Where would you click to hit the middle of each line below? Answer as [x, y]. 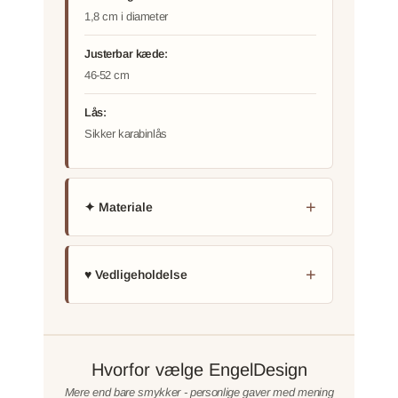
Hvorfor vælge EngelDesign [199, 369]
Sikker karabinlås [126, 133]
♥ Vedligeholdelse [136, 274]
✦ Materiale [119, 207]
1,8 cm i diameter [126, 16]
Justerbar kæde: [126, 53]
